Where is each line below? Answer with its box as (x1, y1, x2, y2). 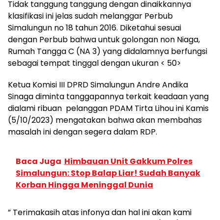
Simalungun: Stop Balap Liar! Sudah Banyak (16, 167, 200, 179)
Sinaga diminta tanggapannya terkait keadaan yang (8, 90, 209, 102)
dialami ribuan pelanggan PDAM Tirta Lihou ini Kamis (8, 102, 209, 114)
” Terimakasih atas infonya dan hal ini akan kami (8, 206, 192, 218)
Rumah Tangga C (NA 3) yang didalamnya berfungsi (8, 45, 207, 57)
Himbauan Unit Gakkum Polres (64, 155, 192, 167)
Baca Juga (16, 155, 61, 167)
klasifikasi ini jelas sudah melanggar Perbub (8, 10, 173, 22)
